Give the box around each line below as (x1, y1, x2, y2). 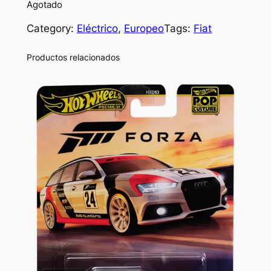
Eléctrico (76, 22, 118, 35)
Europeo (123, 22, 164, 35)
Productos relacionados (26, 52, 120, 63)
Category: (26, 22, 77, 35)
